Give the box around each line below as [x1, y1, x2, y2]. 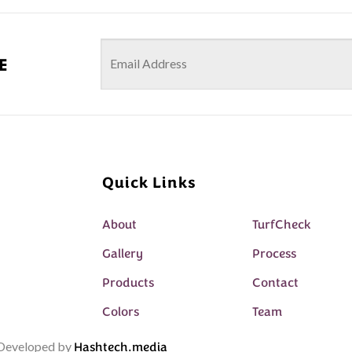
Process [252, 244, 297, 262]
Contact [252, 273, 299, 291]
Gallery [102, 244, 144, 262]
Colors [102, 302, 140, 321]
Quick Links [102, 171, 197, 193]
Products [102, 273, 155, 291]
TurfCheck [252, 215, 312, 233]
